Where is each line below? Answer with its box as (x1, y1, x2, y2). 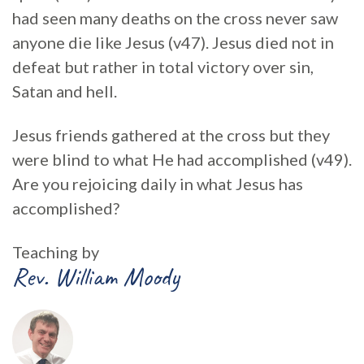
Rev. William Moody (12, 260, 180, 293)
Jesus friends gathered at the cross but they (12, 125, 330, 145)
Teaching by (12, 242, 99, 262)
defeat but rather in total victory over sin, (12, 57, 314, 76)
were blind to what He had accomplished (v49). (12, 149, 352, 169)
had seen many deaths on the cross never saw (12, 8, 338, 28)
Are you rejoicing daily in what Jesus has (12, 174, 303, 193)
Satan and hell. (12, 81, 117, 101)
